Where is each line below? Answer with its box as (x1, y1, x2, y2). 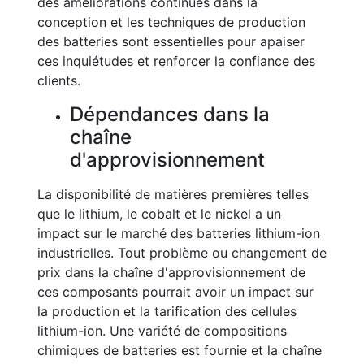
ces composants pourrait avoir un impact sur (37, 284, 314, 300)
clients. (37, 72, 80, 89)
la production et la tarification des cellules (37, 303, 297, 319)
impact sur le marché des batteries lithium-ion (37, 225, 320, 241)
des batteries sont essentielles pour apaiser (37, 33, 305, 50)
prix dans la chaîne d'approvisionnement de (37, 264, 305, 280)
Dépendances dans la (70, 102, 270, 126)
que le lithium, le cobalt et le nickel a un (37, 206, 281, 222)
